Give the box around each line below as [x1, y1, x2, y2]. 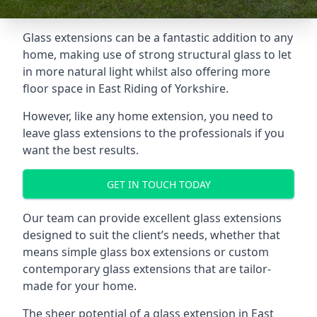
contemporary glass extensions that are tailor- [23, 261, 271, 277]
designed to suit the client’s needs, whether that [23, 227, 280, 243]
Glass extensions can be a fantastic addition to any [23, 30, 293, 45]
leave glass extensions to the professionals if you [23, 125, 284, 141]
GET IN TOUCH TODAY [106, 177, 211, 191]
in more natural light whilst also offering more [23, 64, 270, 79]
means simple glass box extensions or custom [23, 244, 269, 260]
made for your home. [23, 278, 137, 294]
